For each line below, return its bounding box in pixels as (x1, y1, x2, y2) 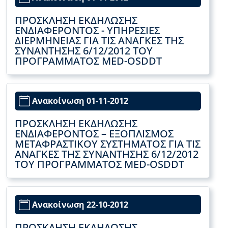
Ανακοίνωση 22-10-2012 (32, 199, 128, 211)
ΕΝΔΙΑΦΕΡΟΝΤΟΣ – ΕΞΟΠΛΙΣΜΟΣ (15, 127, 174, 141)
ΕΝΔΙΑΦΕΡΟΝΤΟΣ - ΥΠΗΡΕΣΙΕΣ (15, 23, 160, 37)
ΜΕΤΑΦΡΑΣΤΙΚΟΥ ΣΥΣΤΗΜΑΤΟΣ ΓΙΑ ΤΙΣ (15, 137, 201, 151)
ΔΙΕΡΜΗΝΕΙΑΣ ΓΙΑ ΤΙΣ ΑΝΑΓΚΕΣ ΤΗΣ (15, 33, 184, 47)
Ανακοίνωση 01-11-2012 (32, 95, 128, 107)
